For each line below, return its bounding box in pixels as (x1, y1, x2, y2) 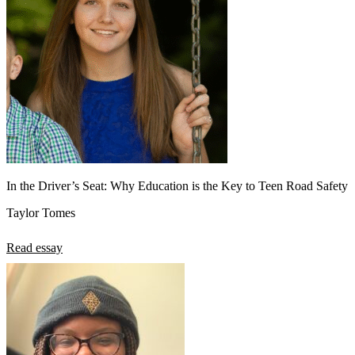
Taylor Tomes (6, 205, 75, 219)
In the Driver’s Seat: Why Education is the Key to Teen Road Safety (6, 178, 348, 193)
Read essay (6, 240, 63, 254)
